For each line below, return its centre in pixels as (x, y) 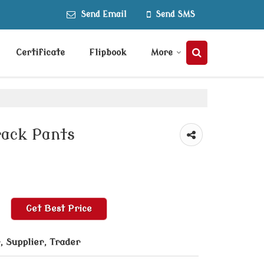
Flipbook (108, 53)
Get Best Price (59, 209)
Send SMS (175, 14)
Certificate (40, 53)
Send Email (104, 14)
